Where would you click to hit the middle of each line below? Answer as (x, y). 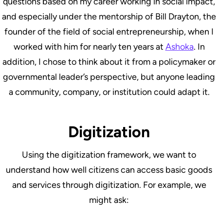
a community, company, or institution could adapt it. (109, 92)
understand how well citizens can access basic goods (109, 170)
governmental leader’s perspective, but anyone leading (109, 77)
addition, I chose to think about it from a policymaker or (109, 62)
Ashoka (179, 46)
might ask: (109, 200)
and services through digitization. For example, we (109, 185)
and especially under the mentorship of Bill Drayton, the (109, 16)
